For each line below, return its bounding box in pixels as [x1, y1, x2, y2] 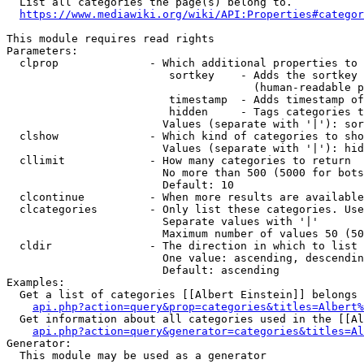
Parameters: [6, 45, 78, 57]
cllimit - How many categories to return [6, 154, 351, 167]
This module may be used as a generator [6, 349, 266, 362]
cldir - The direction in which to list [6, 240, 357, 252]
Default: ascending [6, 264, 279, 276]
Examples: [6, 276, 65, 288]
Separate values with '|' [6, 215, 318, 227]
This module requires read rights [6, 32, 214, 45]
